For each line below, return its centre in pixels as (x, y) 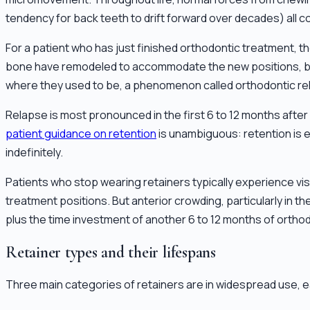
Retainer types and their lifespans (111, 252)
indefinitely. (34, 152)
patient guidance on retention (81, 133)
